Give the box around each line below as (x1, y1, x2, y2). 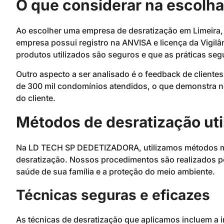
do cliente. (16, 92, 55, 103)
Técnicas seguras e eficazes (16, 186, 210, 204)
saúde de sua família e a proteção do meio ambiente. (16, 166, 215, 176)
